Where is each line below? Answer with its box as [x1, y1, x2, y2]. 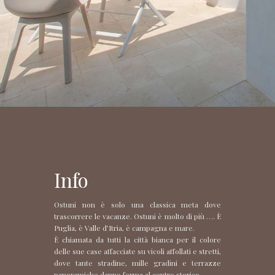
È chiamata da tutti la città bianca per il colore [54, 234, 221, 244]
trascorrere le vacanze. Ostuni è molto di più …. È [54, 211, 221, 221]
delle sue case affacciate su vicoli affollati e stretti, [54, 246, 221, 256]
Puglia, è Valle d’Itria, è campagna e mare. [54, 222, 195, 233]
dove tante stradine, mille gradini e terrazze [54, 257, 221, 268]
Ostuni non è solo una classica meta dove [54, 199, 221, 209]
